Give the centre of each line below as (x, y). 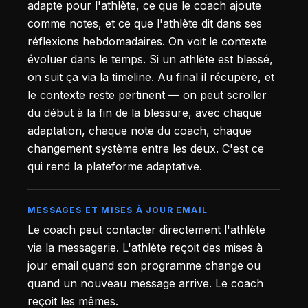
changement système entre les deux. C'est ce (146, 148)
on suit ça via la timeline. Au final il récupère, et (151, 77)
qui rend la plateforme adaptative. (115, 166)
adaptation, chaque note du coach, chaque (140, 130)
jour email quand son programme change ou (144, 266)
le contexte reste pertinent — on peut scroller (147, 95)
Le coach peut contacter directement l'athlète (146, 230)
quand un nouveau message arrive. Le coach (145, 284)
